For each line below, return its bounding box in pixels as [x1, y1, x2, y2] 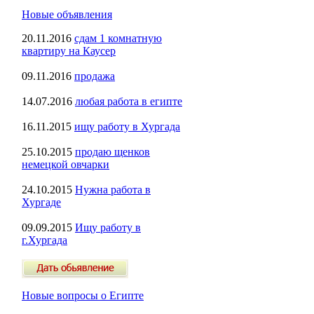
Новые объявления [22, 8, 112, 20]
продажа [74, 70, 115, 82]
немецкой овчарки [22, 158, 109, 170]
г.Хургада [22, 234, 67, 246]
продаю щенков [75, 146, 150, 158]
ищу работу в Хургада [74, 121, 180, 132]
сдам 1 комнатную [74, 32, 162, 44]
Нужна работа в [75, 184, 151, 196]
